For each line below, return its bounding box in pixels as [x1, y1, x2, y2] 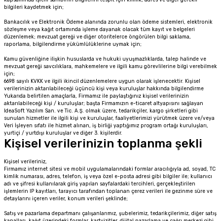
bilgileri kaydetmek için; [4, 4, 64, 10]
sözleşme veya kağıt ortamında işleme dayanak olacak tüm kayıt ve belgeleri [4, 26, 195, 33]
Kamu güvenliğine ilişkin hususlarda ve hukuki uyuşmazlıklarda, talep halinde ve [4, 56, 206, 62]
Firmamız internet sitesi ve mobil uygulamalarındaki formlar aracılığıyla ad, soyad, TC [4, 166, 216, 172]
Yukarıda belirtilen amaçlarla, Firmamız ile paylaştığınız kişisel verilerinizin [4, 93, 189, 99]
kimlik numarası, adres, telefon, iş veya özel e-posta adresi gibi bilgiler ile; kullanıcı [4, 173, 212, 180]
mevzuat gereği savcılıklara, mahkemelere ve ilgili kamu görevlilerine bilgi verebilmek [4, 63, 217, 70]
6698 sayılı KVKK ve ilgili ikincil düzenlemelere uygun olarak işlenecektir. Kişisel [4, 78, 200, 84]
